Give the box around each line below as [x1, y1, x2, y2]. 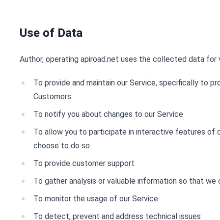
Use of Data [20, 26, 82, 40]
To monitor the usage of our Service [33, 194, 158, 203]
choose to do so [33, 141, 90, 150]
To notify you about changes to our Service [33, 110, 183, 119]
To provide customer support [33, 159, 135, 168]
